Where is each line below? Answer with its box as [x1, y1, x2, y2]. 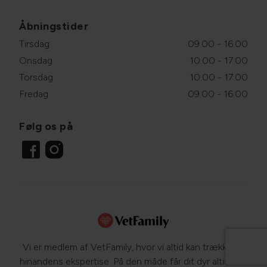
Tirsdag [19, 38, 49, 49]
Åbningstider [19, 20, 88, 33]
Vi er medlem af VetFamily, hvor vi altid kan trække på [23, 241, 244, 253]
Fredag [19, 88, 48, 100]
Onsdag [19, 55, 52, 66]
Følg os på [19, 120, 73, 133]
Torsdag [19, 72, 53, 83]
